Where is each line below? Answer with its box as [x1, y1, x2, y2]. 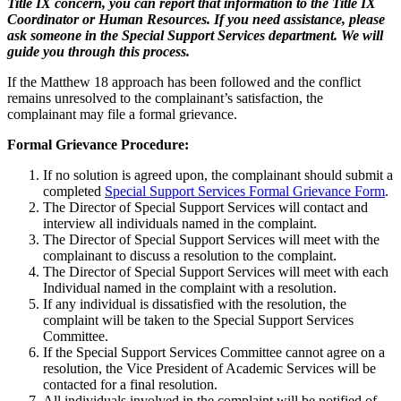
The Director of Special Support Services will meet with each [43, 263, 388, 279]
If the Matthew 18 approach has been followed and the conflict [7, 73, 361, 90]
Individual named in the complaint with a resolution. [43, 279, 337, 295]
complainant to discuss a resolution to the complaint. [43, 247, 337, 263]
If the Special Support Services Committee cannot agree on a [43, 344, 385, 360]
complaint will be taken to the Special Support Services [43, 311, 354, 328]
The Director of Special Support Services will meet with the [43, 231, 380, 247]
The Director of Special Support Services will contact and [43, 199, 368, 215]
